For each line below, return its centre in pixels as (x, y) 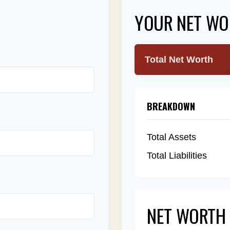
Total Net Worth (179, 59)
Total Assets (171, 137)
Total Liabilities (177, 155)
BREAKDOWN (171, 106)
